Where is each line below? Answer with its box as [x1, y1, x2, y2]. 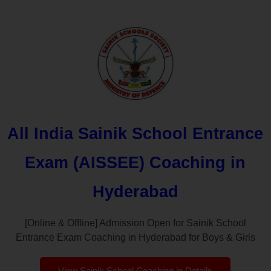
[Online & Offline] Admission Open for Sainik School [24, 217, 246, 228]
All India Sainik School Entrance [7, 124, 264, 143]
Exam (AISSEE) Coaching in [25, 153, 246, 172]
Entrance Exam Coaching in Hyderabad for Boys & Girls [15, 232, 255, 243]
